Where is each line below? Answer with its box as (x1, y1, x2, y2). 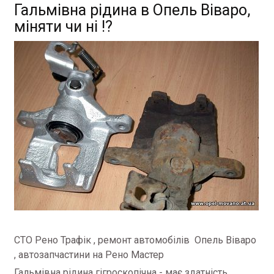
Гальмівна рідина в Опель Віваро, (14, 1, 250, 19)
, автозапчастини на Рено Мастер (14, 249, 164, 261)
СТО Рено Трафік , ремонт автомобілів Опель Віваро (14, 234, 256, 246)
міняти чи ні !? (14, 18, 113, 35)
